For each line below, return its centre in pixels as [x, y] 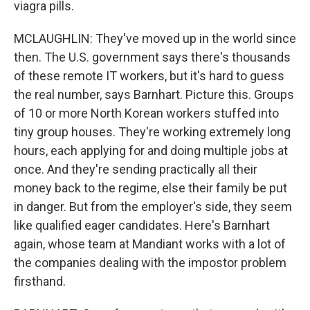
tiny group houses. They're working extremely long [152, 132]
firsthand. [40, 281]
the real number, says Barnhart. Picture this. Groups [154, 94]
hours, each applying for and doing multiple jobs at [151, 151]
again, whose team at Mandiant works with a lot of [150, 244]
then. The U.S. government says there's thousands [152, 57]
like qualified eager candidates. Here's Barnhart [142, 225]
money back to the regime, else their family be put [151, 188]
